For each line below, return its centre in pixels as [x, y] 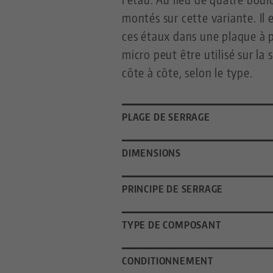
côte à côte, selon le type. [187, 73]
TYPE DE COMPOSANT [172, 225]
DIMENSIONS [151, 153]
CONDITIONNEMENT [168, 261]
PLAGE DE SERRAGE [166, 117]
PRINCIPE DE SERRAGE [173, 189]
